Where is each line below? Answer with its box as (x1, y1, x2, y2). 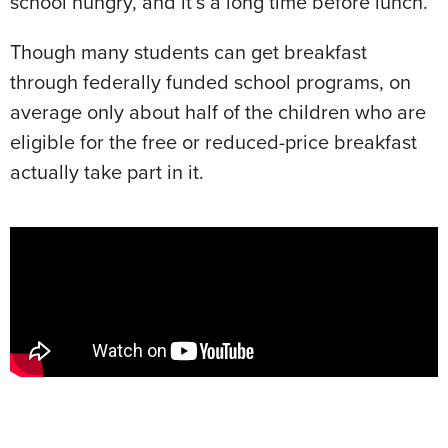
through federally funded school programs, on (10, 67, 411, 97)
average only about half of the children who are (10, 97, 426, 127)
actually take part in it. (10, 157, 204, 187)
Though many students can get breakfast (10, 37, 367, 67)
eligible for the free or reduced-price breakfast (10, 127, 417, 157)
